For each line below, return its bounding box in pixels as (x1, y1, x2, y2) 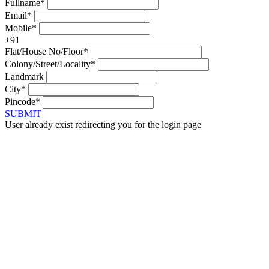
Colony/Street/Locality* (5, 58, 95, 69)
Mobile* (5, 22, 37, 33)
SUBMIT (5, 108, 41, 119)
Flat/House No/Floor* (5, 46, 88, 56)
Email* (5, 10, 32, 20)
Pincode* (5, 96, 40, 107)
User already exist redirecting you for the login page (5, 119, 201, 130)
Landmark (5, 71, 44, 82)
